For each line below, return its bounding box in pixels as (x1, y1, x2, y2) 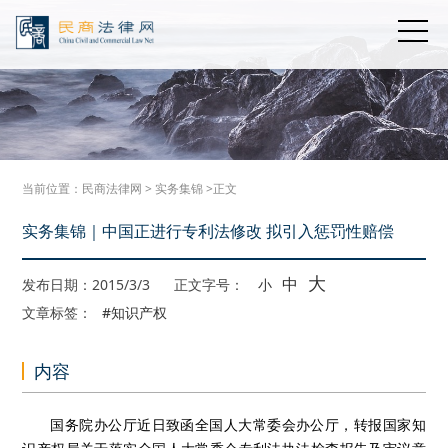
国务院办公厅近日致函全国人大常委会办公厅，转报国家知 (50, 415, 426, 434)
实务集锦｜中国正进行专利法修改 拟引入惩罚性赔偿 (22, 220, 395, 242)
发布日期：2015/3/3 (22, 275, 155, 294)
